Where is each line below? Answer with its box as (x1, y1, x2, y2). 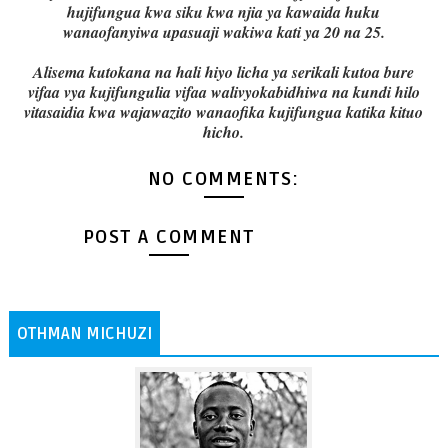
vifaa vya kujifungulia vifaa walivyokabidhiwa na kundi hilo (27, 81, 420, 104)
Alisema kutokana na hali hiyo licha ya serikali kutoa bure (33, 61, 415, 84)
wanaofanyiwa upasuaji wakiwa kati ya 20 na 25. (62, 21, 385, 44)
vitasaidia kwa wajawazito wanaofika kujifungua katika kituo (24, 101, 424, 124)
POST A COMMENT (82, 225, 255, 249)
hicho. (203, 121, 245, 144)
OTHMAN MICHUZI (16, 323, 152, 344)
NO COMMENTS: (147, 168, 300, 192)
